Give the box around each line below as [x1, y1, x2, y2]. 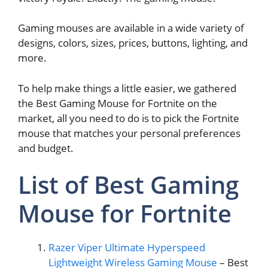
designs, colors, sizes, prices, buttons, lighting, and [18, 36, 248, 50]
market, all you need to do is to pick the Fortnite [18, 111, 239, 125]
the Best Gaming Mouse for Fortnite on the [18, 96, 217, 110]
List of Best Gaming [18, 168, 239, 202]
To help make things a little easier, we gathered [18, 81, 236, 95]
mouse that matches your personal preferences [18, 126, 240, 140]
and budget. [18, 141, 74, 155]
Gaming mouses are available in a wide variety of [18, 21, 244, 35]
